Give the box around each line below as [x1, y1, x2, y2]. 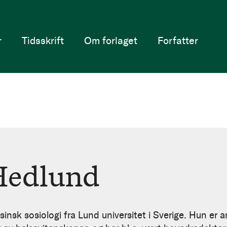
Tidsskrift [21, 34, 64, 47]
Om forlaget [84, 34, 137, 47]
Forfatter [157, 34, 198, 47]
